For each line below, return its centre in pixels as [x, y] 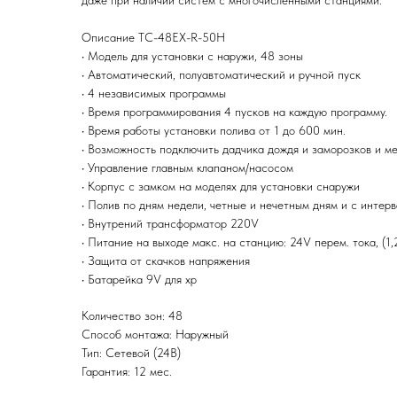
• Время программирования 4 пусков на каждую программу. [234, 112]
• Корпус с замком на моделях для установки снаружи [221, 187]
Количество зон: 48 [132, 316]
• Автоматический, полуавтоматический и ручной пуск [221, 75]
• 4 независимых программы [154, 93]
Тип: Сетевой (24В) [131, 353]
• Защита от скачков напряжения [166, 261]
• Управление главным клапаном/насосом [187, 168]
